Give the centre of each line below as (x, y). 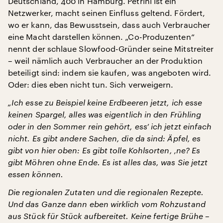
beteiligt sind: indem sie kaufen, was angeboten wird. (110, 72)
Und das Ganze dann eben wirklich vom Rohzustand (107, 204)
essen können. (36, 174)
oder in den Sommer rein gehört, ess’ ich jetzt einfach (110, 126)
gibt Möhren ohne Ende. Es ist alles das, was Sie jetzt (108, 162)
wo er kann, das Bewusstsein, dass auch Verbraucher (109, 25)
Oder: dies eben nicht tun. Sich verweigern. (91, 84)
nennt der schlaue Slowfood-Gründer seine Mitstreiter (111, 49)
